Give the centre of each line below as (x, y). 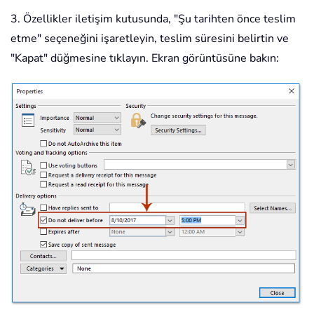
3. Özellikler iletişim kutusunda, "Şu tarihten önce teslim (153, 19)
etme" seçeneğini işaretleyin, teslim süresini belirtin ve (150, 39)
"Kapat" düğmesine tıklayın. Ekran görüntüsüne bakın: (145, 59)
